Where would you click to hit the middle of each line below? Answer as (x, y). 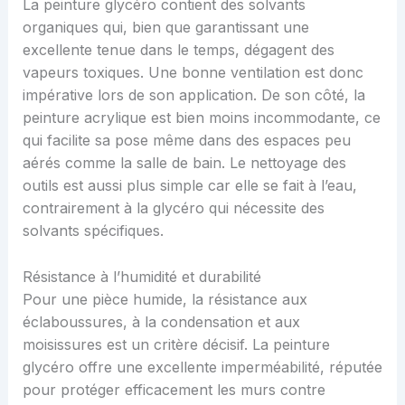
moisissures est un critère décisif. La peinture (176, 344)
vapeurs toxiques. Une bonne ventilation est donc (193, 73)
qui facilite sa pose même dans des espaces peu (186, 141)
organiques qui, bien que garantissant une (165, 28)
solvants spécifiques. (93, 231)
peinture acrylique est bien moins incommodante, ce (201, 118)
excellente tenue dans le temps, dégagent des (178, 50)
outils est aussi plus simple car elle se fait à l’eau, (189, 186)
